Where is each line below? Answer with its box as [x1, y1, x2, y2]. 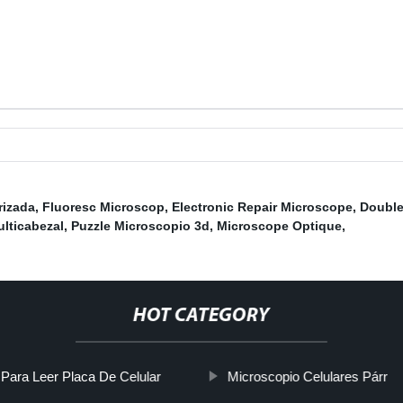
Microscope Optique [217, 219, 342, 234]
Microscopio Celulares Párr [227, 369, 388, 385]
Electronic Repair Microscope [172, 200, 353, 215]
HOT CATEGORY [132, 306, 270, 327]
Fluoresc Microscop [42, 200, 165, 215]
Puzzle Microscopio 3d [71, 219, 210, 234]
